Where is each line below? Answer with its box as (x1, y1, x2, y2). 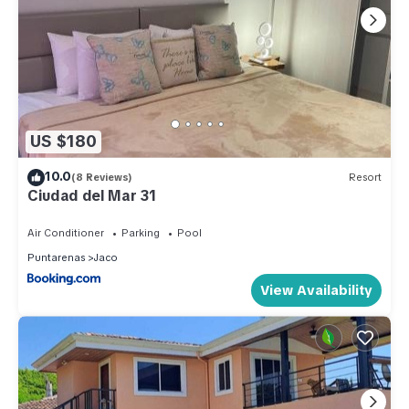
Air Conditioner (27, 225, 104, 239)
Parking (121, 225, 160, 239)
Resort (349, 171, 382, 184)
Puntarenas (27, 250, 85, 264)
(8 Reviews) (71, 171, 132, 184)
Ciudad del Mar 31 (27, 185, 156, 205)
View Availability (260, 280, 372, 299)
